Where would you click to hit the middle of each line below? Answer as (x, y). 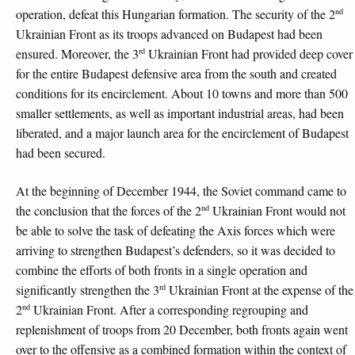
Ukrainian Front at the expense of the (260, 290)
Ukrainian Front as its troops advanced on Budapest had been (169, 33)
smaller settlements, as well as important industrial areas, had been (180, 113)
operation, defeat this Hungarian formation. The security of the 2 (176, 13)
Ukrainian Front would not (277, 211)
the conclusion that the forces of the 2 (109, 211)
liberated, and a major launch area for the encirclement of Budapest (182, 132)
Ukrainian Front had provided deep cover (249, 53)
